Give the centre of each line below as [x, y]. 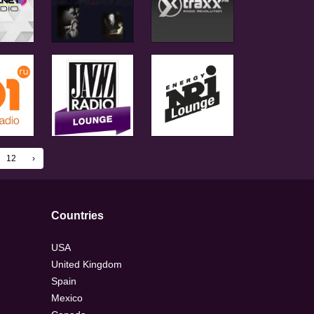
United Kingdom [87, 265]
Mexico [67, 298]
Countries [77, 216]
